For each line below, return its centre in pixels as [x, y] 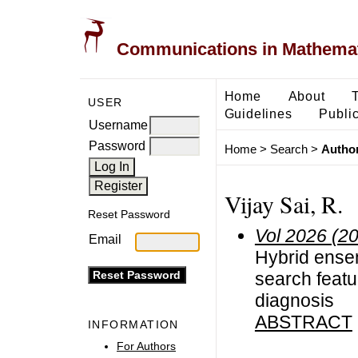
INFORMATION [133, 325]
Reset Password [129, 215]
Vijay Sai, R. [283, 204]
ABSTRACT [303, 322]
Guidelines [258, 113]
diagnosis [294, 300]
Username [118, 125]
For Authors [146, 346]
